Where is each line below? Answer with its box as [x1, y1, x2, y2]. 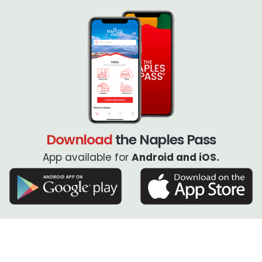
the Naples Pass [112, 129, 216, 149]
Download [46, 129, 112, 149]
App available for [43, 150, 132, 164]
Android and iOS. [132, 150, 219, 164]
